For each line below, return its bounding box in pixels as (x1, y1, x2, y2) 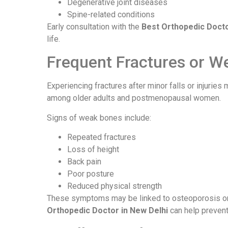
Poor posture (67, 169, 114, 179)
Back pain (67, 157, 101, 167)
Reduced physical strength (67, 181, 162, 191)
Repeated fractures (67, 132, 136, 142)
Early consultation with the (47, 21, 141, 32)
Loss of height (67, 145, 119, 155)
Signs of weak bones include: (47, 112, 151, 123)
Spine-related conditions (67, 9, 155, 19)
